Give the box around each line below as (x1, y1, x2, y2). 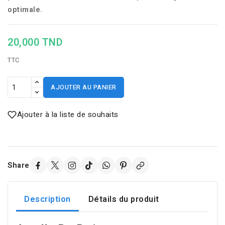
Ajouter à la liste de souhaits (17, 109, 119, 120)
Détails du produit (88, 193, 159, 206)
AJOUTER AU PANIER (51, 82, 117, 92)
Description (24, 193, 71, 206)
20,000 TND (8, 35, 62, 50)
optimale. (8, 4, 43, 15)
